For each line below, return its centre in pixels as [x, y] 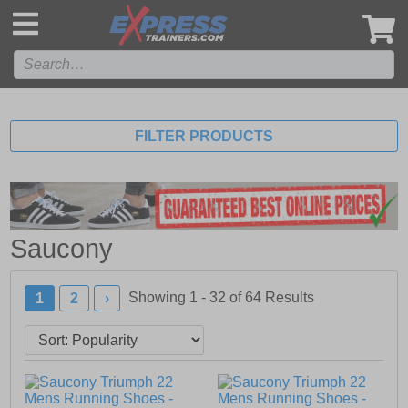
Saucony [62, 249]
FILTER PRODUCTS [204, 136]
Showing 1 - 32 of [187, 298]
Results [290, 298]
